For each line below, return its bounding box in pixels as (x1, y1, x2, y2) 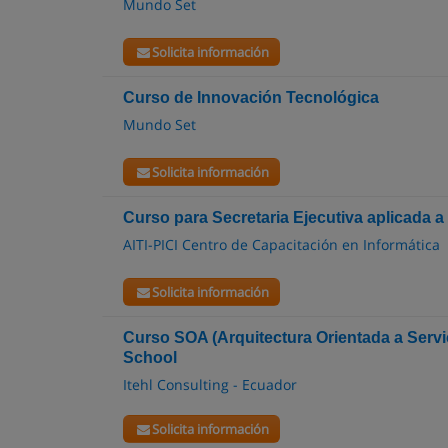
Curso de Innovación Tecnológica (123, 89, 379, 106)
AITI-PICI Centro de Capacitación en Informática (123, 235, 440, 254)
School (123, 349, 177, 366)
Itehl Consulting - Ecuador (123, 375, 297, 394)
